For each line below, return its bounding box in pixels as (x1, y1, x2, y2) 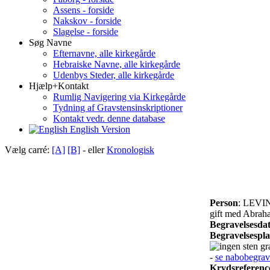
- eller (80, 144, 107, 155)
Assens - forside (53, 4, 114, 15)
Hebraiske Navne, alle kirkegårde (53, 58, 180, 69)
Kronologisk (107, 144, 154, 155)
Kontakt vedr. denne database (53, 113, 165, 124)
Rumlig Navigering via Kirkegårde (53, 91, 186, 102)
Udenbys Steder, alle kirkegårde (53, 69, 174, 80)
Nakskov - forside (53, 15, 121, 26)
